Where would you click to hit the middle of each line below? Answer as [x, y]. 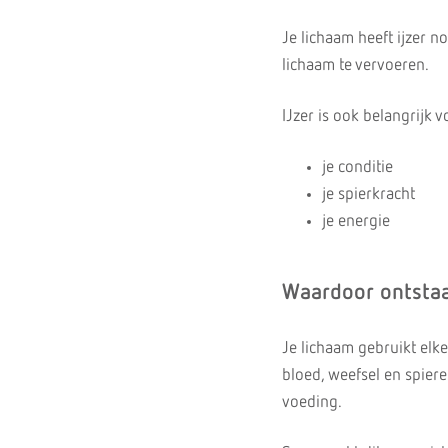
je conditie [357, 167]
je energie [356, 221]
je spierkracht [368, 194]
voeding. [312, 402]
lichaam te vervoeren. [355, 65]
